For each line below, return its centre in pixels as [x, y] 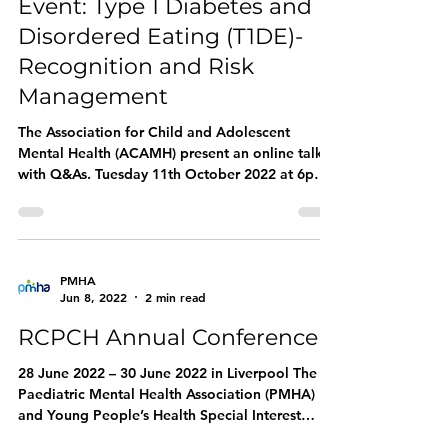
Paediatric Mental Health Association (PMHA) [166, 394]
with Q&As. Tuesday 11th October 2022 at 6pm [172, 174]
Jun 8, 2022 [93, 297]
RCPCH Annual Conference [168, 337]
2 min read [175, 297]
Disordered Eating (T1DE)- [160, 36]
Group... [45, 436]
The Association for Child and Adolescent [154, 132]
